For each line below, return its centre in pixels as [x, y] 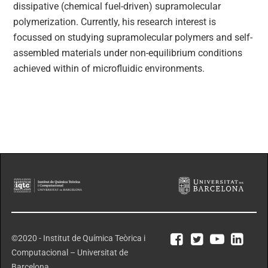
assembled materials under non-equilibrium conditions [128, 53]
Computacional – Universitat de [69, 252]
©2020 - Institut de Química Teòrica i [78, 238]
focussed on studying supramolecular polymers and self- [133, 38]
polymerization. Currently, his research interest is [115, 22]
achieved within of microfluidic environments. [109, 69]
